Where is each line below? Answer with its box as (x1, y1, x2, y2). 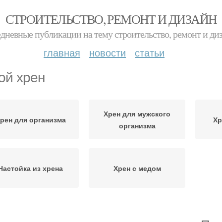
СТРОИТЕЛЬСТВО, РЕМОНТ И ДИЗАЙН (5, 10, 217, 27)
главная (44, 45, 80, 59)
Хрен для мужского (104, 109, 170, 118)
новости (89, 45, 126, 59)
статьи (135, 45, 165, 59)
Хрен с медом (113, 163, 161, 173)
